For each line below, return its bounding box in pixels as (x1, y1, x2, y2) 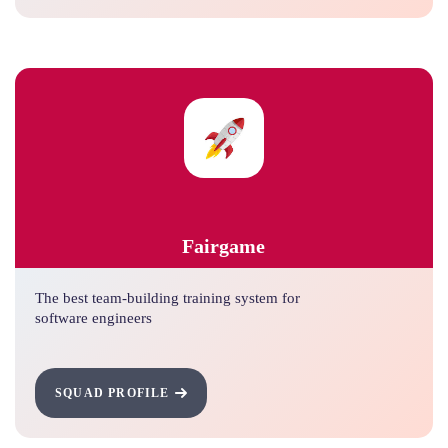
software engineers (35, 310, 152, 327)
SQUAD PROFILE (55, 385, 170, 400)
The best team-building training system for (35, 290, 300, 307)
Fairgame (182, 235, 266, 258)
